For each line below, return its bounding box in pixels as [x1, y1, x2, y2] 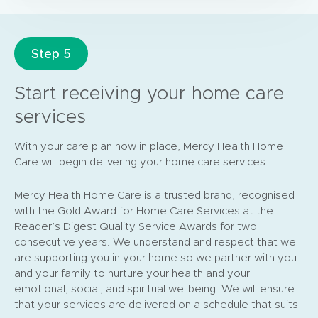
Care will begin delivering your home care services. [14, 155, 268, 168]
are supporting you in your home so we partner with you [14, 251, 297, 263]
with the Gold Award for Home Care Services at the [14, 204, 273, 216]
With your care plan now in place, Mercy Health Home [14, 140, 283, 152]
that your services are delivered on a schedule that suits [14, 298, 298, 310]
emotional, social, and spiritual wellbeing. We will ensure [14, 283, 295, 295]
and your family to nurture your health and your [14, 267, 250, 279]
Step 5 [31, 46, 71, 61]
